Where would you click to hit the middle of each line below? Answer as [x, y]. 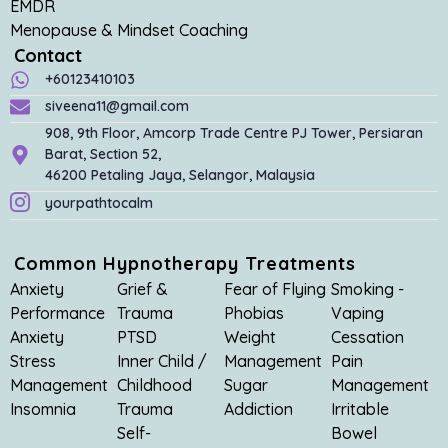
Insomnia [43, 409]
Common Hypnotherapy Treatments [185, 264]
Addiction [258, 409]
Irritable [360, 409]
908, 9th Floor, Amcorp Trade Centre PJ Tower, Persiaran [234, 133]
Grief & [142, 289]
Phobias [254, 313]
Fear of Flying [275, 289]
